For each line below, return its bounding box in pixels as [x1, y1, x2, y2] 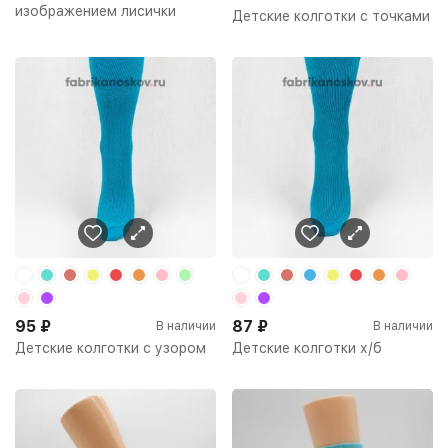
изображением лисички [15, 2, 176, 19]
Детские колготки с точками [232, 7, 430, 24]
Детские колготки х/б [232, 339, 382, 356]
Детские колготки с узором [15, 339, 206, 356]
